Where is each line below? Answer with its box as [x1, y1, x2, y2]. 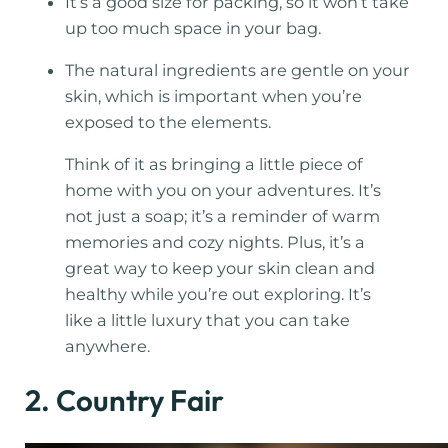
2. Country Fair [25, 382, 225, 420]
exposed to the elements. [65, 111, 272, 132]
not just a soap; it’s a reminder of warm [65, 206, 381, 227]
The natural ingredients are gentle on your [65, 59, 411, 80]
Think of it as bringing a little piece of [65, 154, 364, 175]
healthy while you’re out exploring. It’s [65, 284, 372, 305]
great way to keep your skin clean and [65, 258, 376, 279]
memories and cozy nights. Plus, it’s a [65, 232, 366, 253]
